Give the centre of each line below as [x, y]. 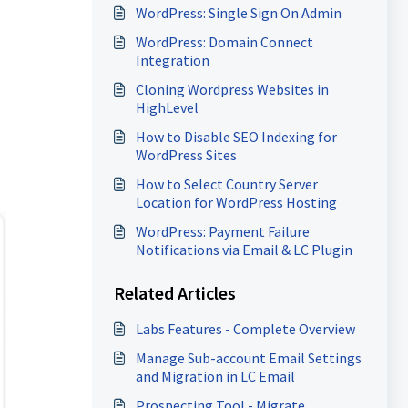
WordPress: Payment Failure [222, 231]
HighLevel [167, 107]
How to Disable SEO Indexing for [236, 137]
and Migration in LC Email [215, 376]
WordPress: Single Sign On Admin [238, 13]
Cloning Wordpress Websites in [232, 89]
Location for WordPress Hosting [236, 202]
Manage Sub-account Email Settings [248, 358]
